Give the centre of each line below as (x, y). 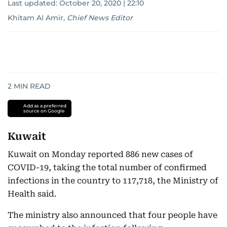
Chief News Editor (100, 18)
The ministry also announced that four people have (112, 215)
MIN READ (31, 86)
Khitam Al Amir (35, 18)
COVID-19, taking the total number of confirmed (107, 167)
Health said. (32, 194)
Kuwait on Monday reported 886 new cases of (100, 154)
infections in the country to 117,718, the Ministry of (113, 181)
